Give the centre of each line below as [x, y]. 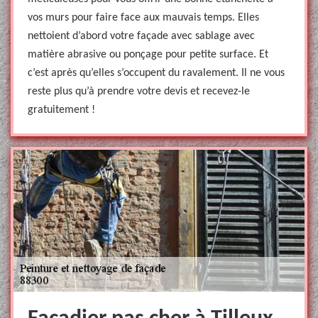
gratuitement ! [61, 110]
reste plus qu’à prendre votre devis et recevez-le [139, 92]
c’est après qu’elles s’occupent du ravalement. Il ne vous [156, 73]
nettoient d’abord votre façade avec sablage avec [141, 36]
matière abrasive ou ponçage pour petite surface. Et [148, 55]
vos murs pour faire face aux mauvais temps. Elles [143, 18]
